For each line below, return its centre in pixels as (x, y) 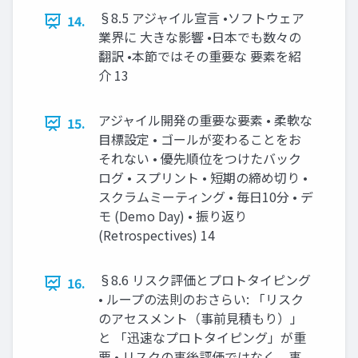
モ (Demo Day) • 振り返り (173, 216)
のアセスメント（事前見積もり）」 (201, 318)
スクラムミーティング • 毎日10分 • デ (206, 197)
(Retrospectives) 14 (157, 235)
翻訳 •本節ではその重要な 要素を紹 (200, 56)
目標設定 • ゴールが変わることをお (200, 139)
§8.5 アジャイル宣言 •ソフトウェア (201, 18)
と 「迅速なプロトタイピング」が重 (202, 338)
